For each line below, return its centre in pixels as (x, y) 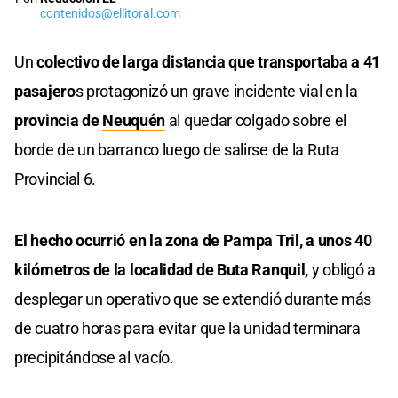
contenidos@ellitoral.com (110, 13)
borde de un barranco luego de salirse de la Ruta (177, 149)
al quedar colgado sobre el (256, 120)
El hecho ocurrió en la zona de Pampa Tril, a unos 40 (193, 240)
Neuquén (134, 120)
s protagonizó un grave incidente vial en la (216, 91)
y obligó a (343, 269)
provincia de (59, 120)
